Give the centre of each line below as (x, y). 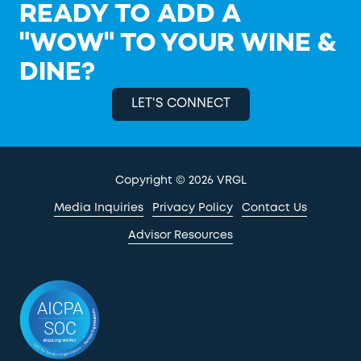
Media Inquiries (99, 207)
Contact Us (274, 207)
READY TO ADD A (130, 16)
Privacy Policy (193, 207)
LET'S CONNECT (180, 104)
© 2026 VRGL (209, 180)
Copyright (143, 180)
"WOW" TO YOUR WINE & (178, 45)
